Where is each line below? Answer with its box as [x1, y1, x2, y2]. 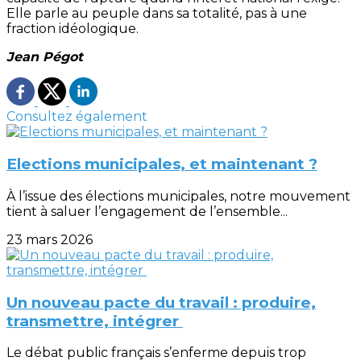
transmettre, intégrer [6, 311, 183, 330]
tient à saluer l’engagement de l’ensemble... [6, 203, 288, 219]
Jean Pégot [6, 49, 83, 65]
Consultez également [6, 109, 147, 125]
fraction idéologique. [6, 21, 139, 37]
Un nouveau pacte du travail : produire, [6, 293, 316, 312]
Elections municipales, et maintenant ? [6, 155, 317, 174]
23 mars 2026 [6, 231, 93, 247]
